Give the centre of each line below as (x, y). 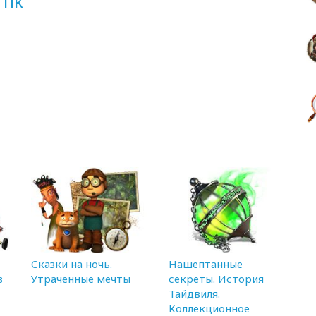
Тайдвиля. (194, 293)
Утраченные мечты (81, 278)
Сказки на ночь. (72, 263)
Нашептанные (206, 263)
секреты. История (216, 278)
